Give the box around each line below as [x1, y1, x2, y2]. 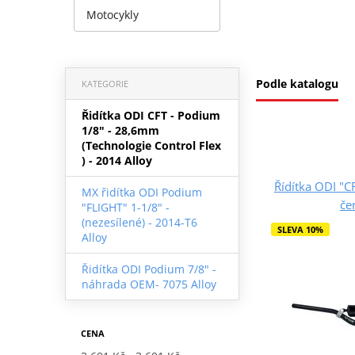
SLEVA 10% [277, 223, 323, 235]
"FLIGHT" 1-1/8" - [81, 199, 170, 215]
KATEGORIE [81, 77, 128, 90]
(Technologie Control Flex [81, 137, 221, 153]
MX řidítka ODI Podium [81, 184, 202, 200]
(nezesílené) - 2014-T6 [81, 214, 197, 230]
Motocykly [86, 6, 139, 22]
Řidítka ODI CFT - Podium [81, 107, 220, 123]
